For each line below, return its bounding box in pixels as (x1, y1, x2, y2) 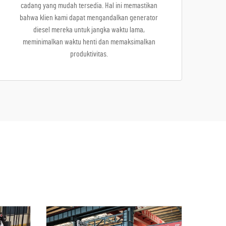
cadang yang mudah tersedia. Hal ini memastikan (20, 2, 157, 10)
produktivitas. (70, 50, 108, 58)
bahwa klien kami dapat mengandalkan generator (20, 14, 158, 22)
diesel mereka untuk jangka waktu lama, (33, 26, 145, 34)
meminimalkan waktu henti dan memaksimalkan (22, 38, 155, 46)
